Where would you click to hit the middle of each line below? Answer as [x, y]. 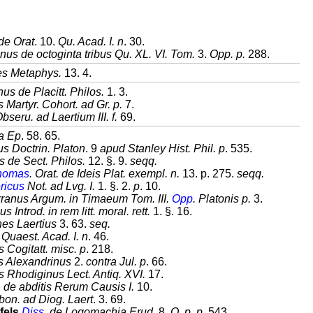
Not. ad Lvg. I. [60, 186]
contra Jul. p [116, 262]
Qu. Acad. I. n [91, 42]
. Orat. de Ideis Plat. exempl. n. [104, 174]
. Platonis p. [222, 199]
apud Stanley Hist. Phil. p [162, 148]
